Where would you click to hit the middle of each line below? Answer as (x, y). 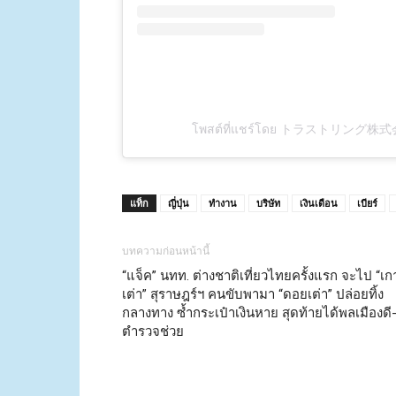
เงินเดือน (319, 203)
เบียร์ (367, 203)
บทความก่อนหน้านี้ (166, 251)
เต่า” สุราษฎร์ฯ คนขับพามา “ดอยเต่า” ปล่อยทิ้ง (253, 295)
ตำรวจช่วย (153, 332)
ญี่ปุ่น (179, 203)
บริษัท (268, 203)
